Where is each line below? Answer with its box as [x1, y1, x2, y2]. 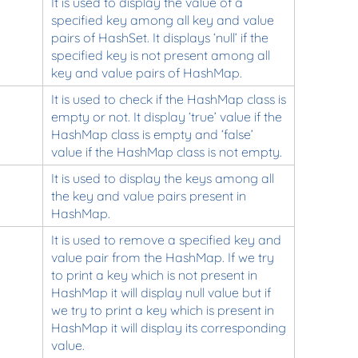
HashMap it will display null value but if [50, 284, 271, 300]
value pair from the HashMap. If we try [50, 249, 274, 265]
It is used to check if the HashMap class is [50, 90, 286, 107]
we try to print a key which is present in [50, 301, 274, 318]
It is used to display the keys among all [50, 169, 274, 186]
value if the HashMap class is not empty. [50, 143, 282, 160]
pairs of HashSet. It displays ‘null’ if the [50, 29, 268, 46]
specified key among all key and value [50, 11, 274, 28]
